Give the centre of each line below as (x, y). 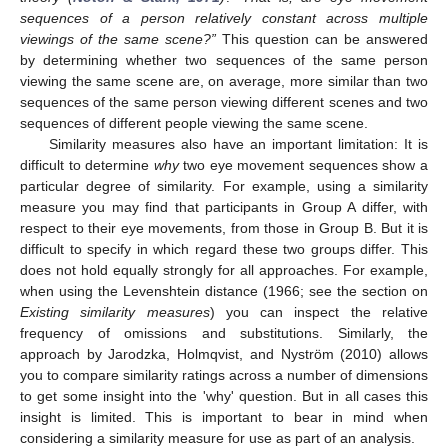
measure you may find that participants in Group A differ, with (224, 207)
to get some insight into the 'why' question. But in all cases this (224, 396)
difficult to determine (87, 165)
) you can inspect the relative (319, 312)
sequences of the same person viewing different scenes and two (224, 102)
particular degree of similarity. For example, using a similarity (224, 186)
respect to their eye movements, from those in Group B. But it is (224, 228)
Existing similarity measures (115, 312)
